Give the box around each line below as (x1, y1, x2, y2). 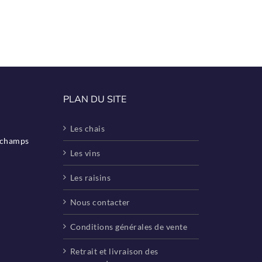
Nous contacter (70, 196, 130, 207)
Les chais (70, 123, 105, 133)
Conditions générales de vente (70, 221, 188, 232)
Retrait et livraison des (70, 246, 158, 256)
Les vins (70, 147, 101, 158)
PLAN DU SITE (63, 92, 126, 105)
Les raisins (70, 172, 111, 182)
